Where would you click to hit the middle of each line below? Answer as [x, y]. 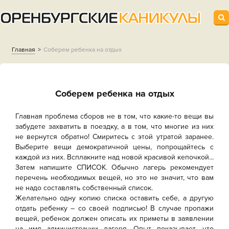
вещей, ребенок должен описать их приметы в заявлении [114, 219]
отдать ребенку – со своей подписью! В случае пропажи [114, 208]
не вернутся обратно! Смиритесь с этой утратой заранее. [114, 137]
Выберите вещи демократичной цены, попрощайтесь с [114, 147]
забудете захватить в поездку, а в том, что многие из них [114, 127]
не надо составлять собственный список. [84, 188]
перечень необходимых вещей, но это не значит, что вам [114, 178]
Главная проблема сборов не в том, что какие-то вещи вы [114, 116]
